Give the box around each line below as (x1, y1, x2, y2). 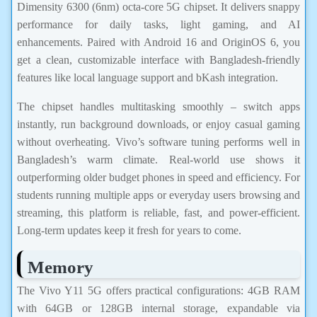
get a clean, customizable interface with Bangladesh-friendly (17, 53, 300, 66)
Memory (28, 257, 93, 277)
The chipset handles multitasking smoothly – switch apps (17, 100, 300, 113)
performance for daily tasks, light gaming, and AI (17, 18, 300, 30)
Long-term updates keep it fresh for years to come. (17, 224, 241, 236)
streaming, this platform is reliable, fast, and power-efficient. (17, 206, 300, 219)
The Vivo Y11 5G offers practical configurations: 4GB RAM (17, 284, 300, 296)
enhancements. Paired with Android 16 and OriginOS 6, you (17, 35, 300, 48)
